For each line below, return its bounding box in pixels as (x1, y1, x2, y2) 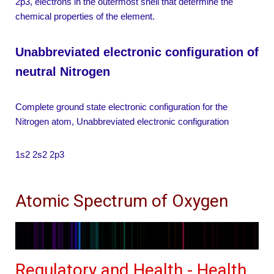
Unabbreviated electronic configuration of (15, 45, 259, 59)
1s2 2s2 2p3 (15, 149, 64, 160)
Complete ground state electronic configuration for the (15, 102, 228, 113)
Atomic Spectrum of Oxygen (15, 191, 228, 212)
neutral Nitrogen (15, 65, 110, 79)
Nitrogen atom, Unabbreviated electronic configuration (15, 116, 229, 127)
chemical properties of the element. (15, 11, 155, 22)
